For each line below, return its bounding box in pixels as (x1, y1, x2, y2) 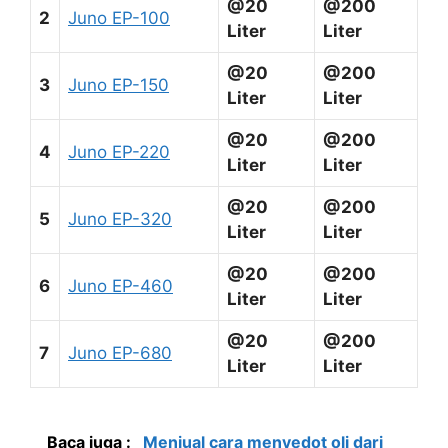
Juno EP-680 (68, 342, 172, 363)
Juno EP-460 (68, 275, 173, 296)
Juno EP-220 (68, 141, 170, 162)
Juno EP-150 (68, 74, 169, 95)
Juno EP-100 (68, 7, 170, 28)
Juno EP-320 (68, 208, 172, 229)
